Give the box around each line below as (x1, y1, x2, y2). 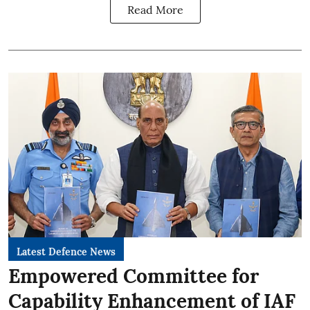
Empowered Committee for (8, 264, 259, 289)
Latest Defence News (17, 246, 116, 258)
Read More (127, 2, 183, 17)
